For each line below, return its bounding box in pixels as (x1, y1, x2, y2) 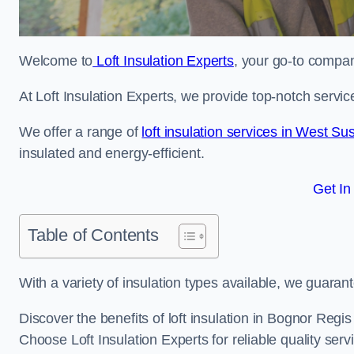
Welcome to (19, 53, 93, 69)
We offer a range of (19, 124, 142, 140)
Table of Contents (28, 225, 159, 245)
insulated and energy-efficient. (19, 145, 205, 161)
